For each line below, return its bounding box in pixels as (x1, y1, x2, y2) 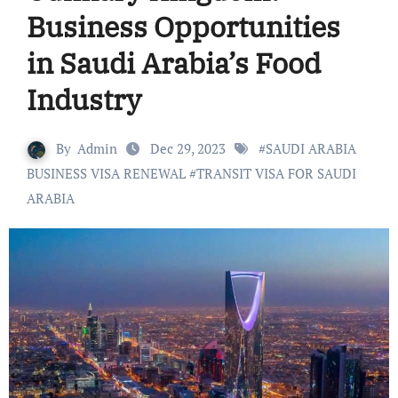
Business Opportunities (26, 7, 340, 45)
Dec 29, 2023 (150, 139, 229, 157)
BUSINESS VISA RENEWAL (26, 163, 186, 182)
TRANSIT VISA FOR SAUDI (195, 163, 356, 182)
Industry (26, 80, 141, 118)
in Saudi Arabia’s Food (26, 44, 321, 82)
